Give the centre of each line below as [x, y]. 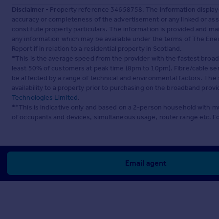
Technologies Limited [45, 98]
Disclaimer [28, 10]
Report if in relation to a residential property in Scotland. [97, 49]
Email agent [146, 163]
